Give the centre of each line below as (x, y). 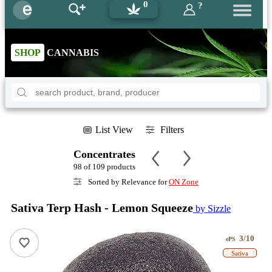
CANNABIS (72, 53)
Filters (172, 130)
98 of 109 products (104, 167)
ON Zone (184, 182)
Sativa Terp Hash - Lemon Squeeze (102, 208)
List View (114, 130)
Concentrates (104, 154)
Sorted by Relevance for (127, 182)
